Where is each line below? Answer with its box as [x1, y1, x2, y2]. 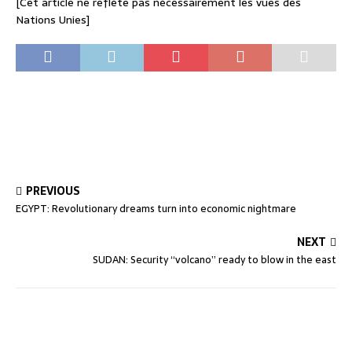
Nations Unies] [16, 10, 90, 28]
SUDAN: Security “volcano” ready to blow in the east [93, 251, 336, 268]
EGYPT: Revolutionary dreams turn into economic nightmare [16, 200, 296, 217]
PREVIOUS [26, 181, 80, 200]
